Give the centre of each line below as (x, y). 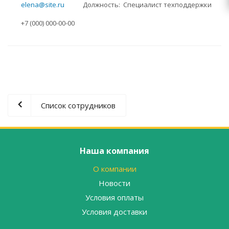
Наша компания (114, 151)
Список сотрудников (78, 105)
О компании (114, 169)
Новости (114, 183)
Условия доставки (114, 212)
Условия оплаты (114, 197)
